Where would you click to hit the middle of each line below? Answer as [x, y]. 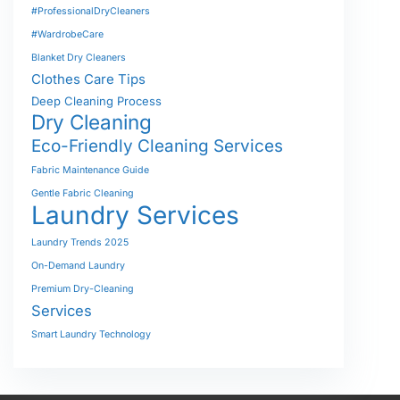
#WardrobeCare [67, 34]
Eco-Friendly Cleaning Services [157, 146]
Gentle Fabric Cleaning [83, 193]
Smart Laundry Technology [91, 334]
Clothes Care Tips [88, 79]
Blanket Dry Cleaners [79, 58]
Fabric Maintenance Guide [90, 170]
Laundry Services [135, 215]
